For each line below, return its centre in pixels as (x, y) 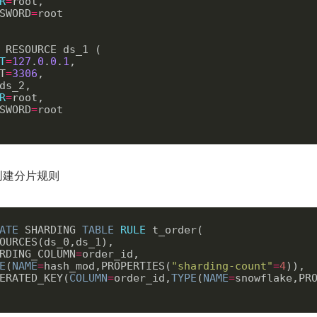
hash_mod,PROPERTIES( (107, 266)
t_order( (174, 230)
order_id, (142, 278)
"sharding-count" (222, 266)
